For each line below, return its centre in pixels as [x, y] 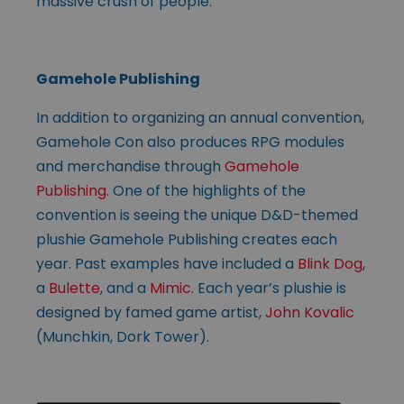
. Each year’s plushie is [269, 288]
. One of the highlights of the [206, 190]
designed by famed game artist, [151, 312]
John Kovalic [310, 312]
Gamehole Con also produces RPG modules [190, 142]
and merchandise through [130, 166]
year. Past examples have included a [167, 263]
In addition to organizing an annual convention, [200, 117]
